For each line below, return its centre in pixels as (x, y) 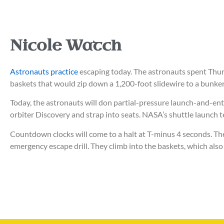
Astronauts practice (45, 71)
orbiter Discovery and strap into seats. (76, 114)
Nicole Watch (66, 45)
